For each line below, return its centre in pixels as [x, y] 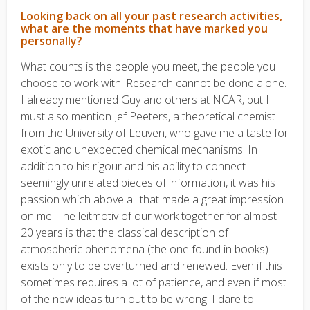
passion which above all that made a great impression [152, 199]
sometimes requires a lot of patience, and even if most [154, 282]
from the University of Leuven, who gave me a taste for [155, 133]
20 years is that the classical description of [125, 232]
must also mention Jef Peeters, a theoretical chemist [148, 116]
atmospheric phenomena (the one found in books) [145, 249]
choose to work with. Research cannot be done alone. [154, 83]
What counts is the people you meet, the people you [148, 66]
